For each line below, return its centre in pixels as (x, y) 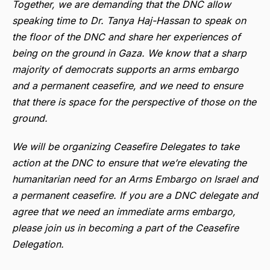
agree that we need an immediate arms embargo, (124, 211)
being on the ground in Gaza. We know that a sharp (129, 53)
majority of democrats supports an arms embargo (125, 69)
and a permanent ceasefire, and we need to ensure (127, 85)
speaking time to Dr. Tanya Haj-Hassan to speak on (129, 20)
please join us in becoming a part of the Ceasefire (125, 228)
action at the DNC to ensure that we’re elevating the (129, 162)
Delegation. (38, 244)
